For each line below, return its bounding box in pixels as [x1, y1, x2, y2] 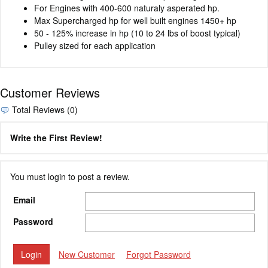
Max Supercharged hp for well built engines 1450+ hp [34, 14, 236, 26]
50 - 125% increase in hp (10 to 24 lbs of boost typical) [34, 26, 240, 39]
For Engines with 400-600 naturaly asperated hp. [34, 1, 220, 14]
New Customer [59, 248, 115, 260]
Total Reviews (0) [10, 103, 78, 115]
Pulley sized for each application [34, 39, 156, 51]
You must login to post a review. [10, 170, 130, 183]
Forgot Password [126, 248, 191, 260]
